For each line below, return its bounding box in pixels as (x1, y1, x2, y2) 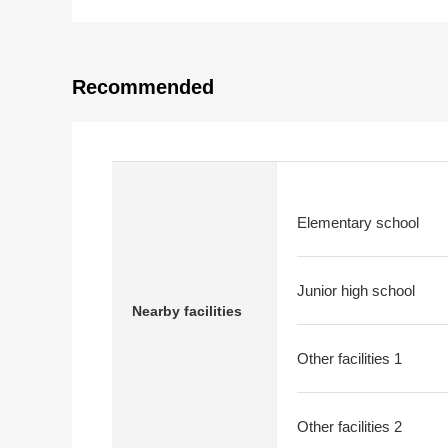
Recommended (72, 76, 214, 98)
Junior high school (297, 282, 415, 299)
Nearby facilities (132, 302, 242, 319)
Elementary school (297, 214, 419, 231)
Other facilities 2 (297, 418, 402, 435)
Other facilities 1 (297, 350, 402, 367)
